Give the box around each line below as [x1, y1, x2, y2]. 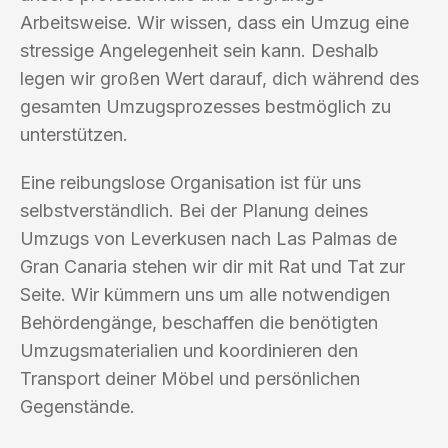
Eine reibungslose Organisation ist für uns [20, 171, 361, 193]
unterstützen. [20, 123, 128, 145]
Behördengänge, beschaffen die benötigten [20, 311, 378, 333]
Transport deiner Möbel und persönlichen [20, 367, 360, 389]
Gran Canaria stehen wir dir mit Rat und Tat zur [20, 255, 405, 277]
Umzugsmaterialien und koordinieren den [20, 339, 358, 361]
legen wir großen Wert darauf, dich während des [20, 67, 419, 89]
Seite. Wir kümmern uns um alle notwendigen [20, 283, 390, 305]
